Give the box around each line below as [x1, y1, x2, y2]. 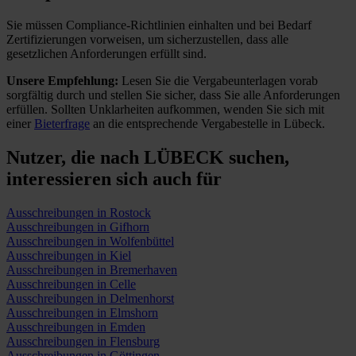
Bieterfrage [34, 116, 90, 130]
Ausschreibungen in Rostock [6, 205, 151, 219]
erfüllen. [6, 102, 51, 116]
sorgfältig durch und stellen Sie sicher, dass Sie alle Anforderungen [6, 87, 340, 102]
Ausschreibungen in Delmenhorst [6, 291, 174, 305]
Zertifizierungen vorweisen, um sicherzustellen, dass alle [6, 32, 288, 46]
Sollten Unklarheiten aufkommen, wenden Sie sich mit [51, 102, 324, 116]
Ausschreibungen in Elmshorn [6, 305, 158, 319]
